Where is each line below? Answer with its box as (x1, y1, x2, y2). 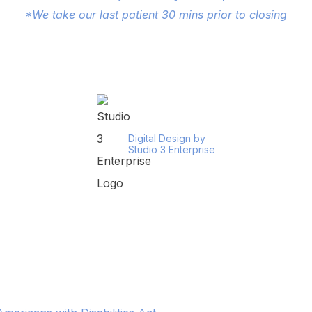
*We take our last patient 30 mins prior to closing (25, 8, 287, 22)
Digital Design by (128, 132, 205, 145)
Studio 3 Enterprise (128, 143, 215, 156)
